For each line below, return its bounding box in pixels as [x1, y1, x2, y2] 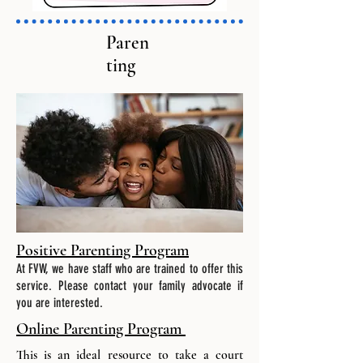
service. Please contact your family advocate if [16, 278, 243, 293]
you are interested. [16, 295, 106, 310]
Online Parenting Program [16, 319, 186, 339]
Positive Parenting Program [16, 241, 189, 260]
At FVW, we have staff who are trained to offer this [16, 261, 243, 276]
